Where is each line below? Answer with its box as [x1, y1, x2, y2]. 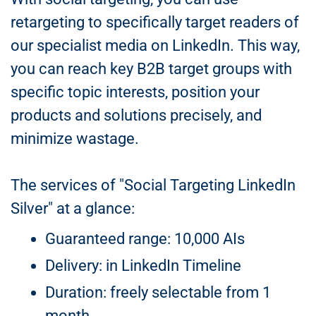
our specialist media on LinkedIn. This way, [11, 37, 300, 54]
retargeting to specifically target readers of [11, 13, 299, 31]
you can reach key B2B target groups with [11, 60, 292, 78]
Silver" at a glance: [11, 200, 135, 217]
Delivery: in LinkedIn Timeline [44, 257, 241, 274]
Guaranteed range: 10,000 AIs [44, 230, 245, 248]
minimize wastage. [11, 130, 139, 147]
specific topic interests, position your [11, 83, 260, 101]
